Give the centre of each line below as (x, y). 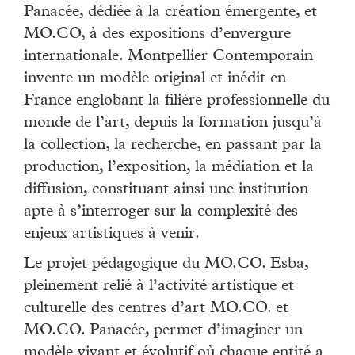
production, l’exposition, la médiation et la (169, 168)
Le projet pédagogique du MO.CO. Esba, (166, 265)
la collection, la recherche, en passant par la (173, 146)
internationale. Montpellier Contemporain (168, 57)
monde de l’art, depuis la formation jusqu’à (173, 124)
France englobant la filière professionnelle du (177, 102)
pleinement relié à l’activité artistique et (159, 287)
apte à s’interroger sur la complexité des (161, 213)
